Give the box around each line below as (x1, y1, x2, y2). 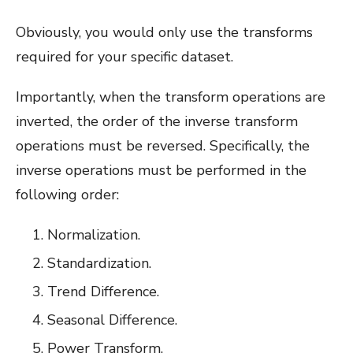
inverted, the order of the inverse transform (16, 111, 298, 131)
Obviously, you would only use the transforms (16, 22, 313, 42)
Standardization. (47, 253, 151, 273)
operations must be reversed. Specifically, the (16, 136, 310, 155)
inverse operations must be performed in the (16, 160, 307, 180)
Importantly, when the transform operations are (16, 87, 325, 106)
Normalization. (47, 225, 140, 244)
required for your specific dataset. (16, 46, 233, 66)
